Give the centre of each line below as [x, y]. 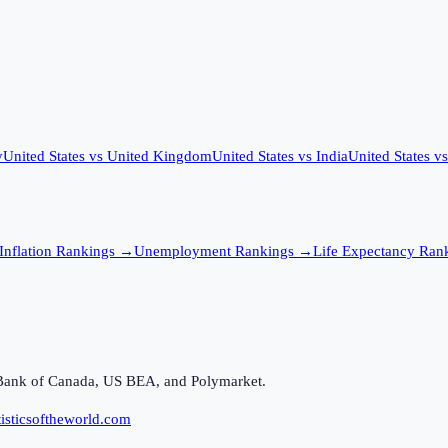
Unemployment [182, 250]
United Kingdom [159, 156]
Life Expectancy [364, 250]
